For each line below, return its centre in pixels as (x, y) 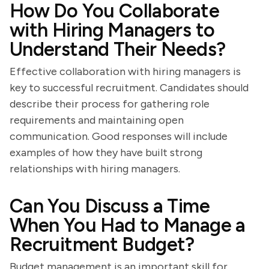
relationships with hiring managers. (95, 169)
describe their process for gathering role (110, 104)
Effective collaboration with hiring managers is (125, 71)
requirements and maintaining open (97, 120)
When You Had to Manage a (128, 225)
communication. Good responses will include (119, 136)
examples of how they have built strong (106, 153)
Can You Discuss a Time (110, 206)
